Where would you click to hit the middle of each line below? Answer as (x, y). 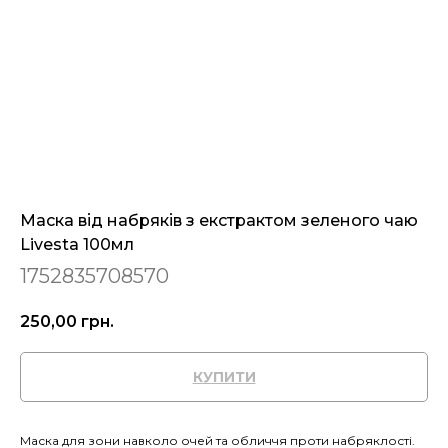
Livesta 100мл (77, 245)
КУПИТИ (224, 377)
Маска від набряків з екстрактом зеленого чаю (219, 221)
